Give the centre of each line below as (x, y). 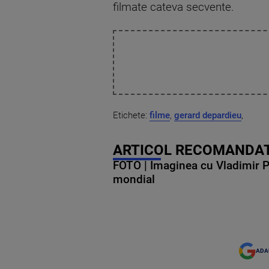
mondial (134, 180)
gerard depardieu (208, 116)
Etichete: (131, 116)
